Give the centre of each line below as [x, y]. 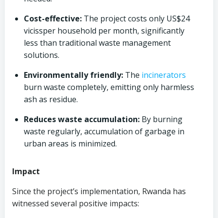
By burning [161, 119]
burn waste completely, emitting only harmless [109, 87]
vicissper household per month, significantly [104, 31]
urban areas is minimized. [70, 144]
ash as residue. [51, 99]
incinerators [164, 75]
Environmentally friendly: [73, 75]
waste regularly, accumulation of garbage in [104, 131]
